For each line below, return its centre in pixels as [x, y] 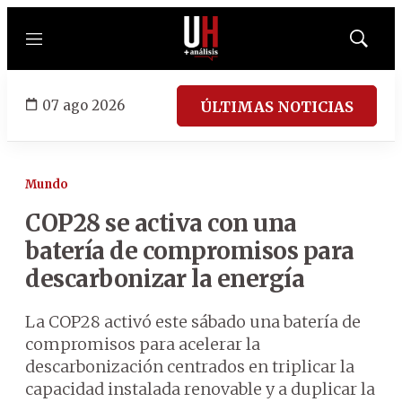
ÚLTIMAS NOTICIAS [277, 106]
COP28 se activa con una [161, 223]
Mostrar [377, 44]
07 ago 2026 [83, 105]
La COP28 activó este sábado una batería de [193, 322]
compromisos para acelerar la [143, 344]
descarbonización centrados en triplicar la [190, 367]
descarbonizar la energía [165, 279]
